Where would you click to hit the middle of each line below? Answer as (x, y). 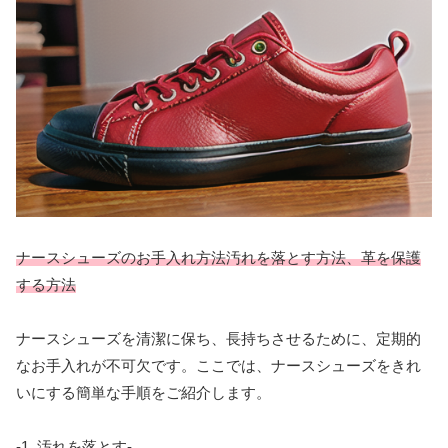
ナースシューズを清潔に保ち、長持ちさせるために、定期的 (218, 338)
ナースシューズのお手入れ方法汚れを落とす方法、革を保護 (218, 257)
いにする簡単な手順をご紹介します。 (143, 392)
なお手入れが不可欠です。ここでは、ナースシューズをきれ (218, 365)
